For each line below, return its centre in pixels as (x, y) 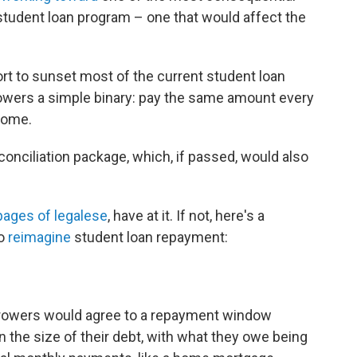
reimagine (39, 237)
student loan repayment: (149, 237)
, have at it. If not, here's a (186, 216)
